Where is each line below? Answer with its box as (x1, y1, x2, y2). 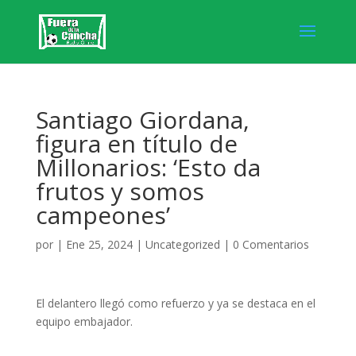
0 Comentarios (232, 237, 309, 252)
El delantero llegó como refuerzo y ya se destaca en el (35, 296, 315, 311)
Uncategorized (145, 237, 220, 252)
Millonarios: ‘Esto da (35, 151, 261, 184)
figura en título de (35, 127, 238, 160)
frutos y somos (35, 175, 204, 207)
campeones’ (35, 199, 170, 231)
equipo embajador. (35, 314, 136, 329)
